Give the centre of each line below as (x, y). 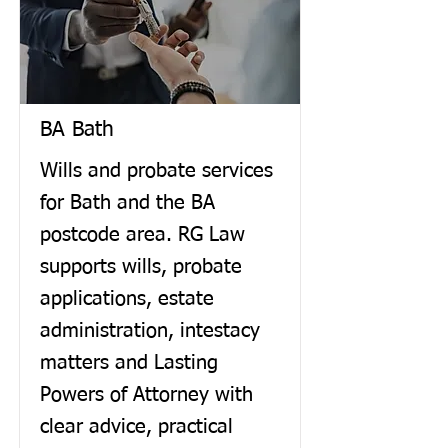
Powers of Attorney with (146, 395)
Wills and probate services (156, 171)
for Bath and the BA (127, 203)
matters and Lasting (129, 363)
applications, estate (127, 299)
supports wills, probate (141, 267)
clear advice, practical (136, 427)
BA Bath (77, 130)
